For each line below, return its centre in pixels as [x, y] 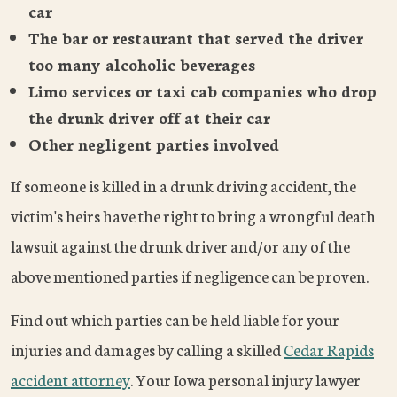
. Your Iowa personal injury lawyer [245, 380]
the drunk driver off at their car [149, 117]
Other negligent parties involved [154, 144]
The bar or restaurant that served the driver [196, 38]
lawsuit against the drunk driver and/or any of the [180, 246]
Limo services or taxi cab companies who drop [202, 91]
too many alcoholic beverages [142, 64]
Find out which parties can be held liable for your [175, 319]
